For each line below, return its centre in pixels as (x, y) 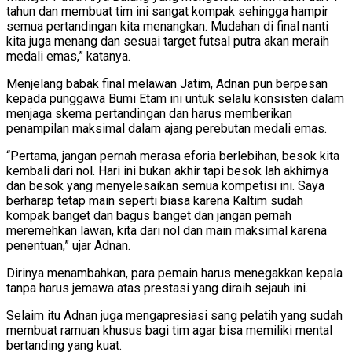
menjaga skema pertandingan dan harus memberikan (149, 113)
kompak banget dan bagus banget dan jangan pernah (149, 215)
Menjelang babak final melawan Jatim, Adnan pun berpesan (167, 83)
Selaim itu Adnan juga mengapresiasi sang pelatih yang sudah (174, 315)
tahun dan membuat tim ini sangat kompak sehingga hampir (167, 11)
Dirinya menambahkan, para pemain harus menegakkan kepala (174, 273)
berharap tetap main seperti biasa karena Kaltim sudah (155, 200)
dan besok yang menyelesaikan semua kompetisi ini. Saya (165, 185)
